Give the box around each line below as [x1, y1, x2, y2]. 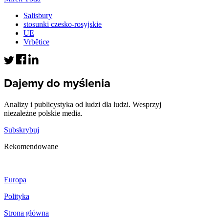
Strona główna [4, 208, 49, 217]
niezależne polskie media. [4, 109, 83, 117]
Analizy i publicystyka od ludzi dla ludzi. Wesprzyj [4, 100, 161, 109]
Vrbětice [23, 37, 49, 46]
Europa [4, 175, 26, 184]
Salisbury [23, 11, 52, 20]
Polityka [4, 192, 29, 200]
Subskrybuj [4, 125, 39, 134]
